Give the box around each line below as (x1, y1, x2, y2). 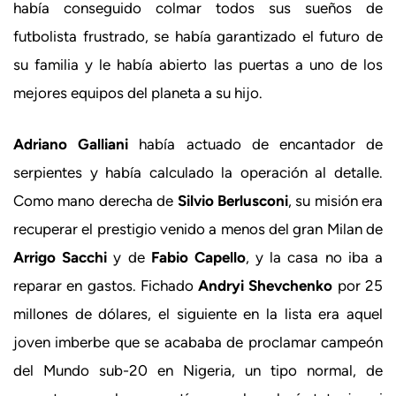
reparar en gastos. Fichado (13, 276, 199, 294)
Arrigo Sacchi (13, 247, 108, 266)
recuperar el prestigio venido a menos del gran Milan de (13, 219, 383, 238)
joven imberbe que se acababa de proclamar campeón (13, 332, 383, 351)
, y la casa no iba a (245, 247, 384, 266)
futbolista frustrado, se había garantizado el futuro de (13, 27, 383, 45)
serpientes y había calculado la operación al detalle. (13, 163, 383, 181)
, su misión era (287, 191, 383, 209)
